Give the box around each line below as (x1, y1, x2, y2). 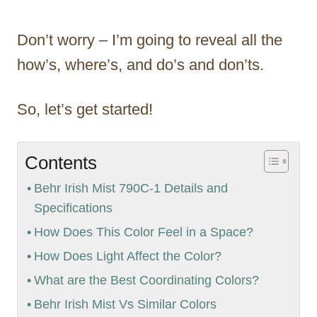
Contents (25, 152, 97, 174)
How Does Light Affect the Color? (33, 249, 221, 264)
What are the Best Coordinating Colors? (33, 273, 259, 288)
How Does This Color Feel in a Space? (33, 225, 253, 240)
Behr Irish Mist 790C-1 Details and (33, 181, 228, 196)
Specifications (33, 201, 113, 216)
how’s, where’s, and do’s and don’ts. (17, 56, 268, 74)
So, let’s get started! (17, 100, 153, 119)
